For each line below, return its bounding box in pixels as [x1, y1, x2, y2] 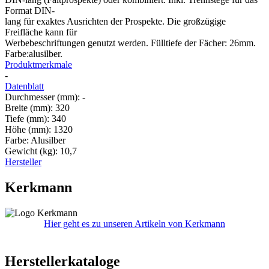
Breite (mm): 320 [5, 102, 70, 113]
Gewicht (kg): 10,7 [5, 145, 77, 156]
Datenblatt [5, 80, 44, 91]
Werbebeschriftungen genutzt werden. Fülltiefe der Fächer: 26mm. [5, 37, 256, 48]
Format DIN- [5, 5, 55, 16]
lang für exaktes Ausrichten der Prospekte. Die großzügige [5, 16, 226, 26]
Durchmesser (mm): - [5, 91, 85, 102]
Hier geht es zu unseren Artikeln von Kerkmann [44, 218, 225, 229]
